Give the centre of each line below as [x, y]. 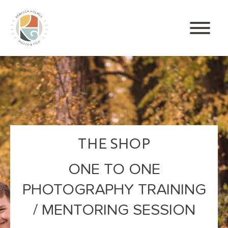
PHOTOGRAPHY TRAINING [114, 190]
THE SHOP [114, 143]
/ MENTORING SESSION [114, 211]
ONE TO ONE [114, 170]
